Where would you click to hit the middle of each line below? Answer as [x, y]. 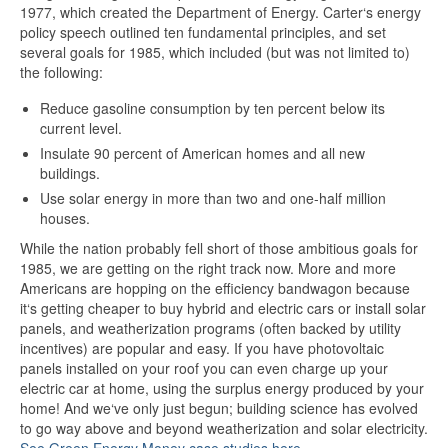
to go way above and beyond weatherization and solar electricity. [224, 428]
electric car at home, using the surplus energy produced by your [222, 388]
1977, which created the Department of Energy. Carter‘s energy [220, 12]
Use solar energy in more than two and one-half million [213, 198]
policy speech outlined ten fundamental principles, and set [203, 32]
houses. [65, 218]
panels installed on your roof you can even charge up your [204, 368]
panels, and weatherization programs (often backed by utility [210, 328]
